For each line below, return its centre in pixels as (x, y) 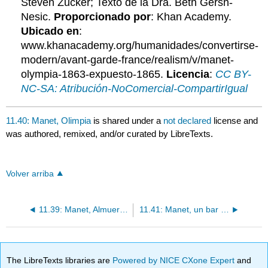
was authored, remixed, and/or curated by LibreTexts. (110, 134)
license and (236, 121)
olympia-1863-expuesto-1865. (94, 74)
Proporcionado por (103, 17)
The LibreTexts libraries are (60, 260)
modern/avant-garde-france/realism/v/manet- (128, 60)
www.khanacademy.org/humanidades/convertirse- (140, 46)
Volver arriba (30, 174)
